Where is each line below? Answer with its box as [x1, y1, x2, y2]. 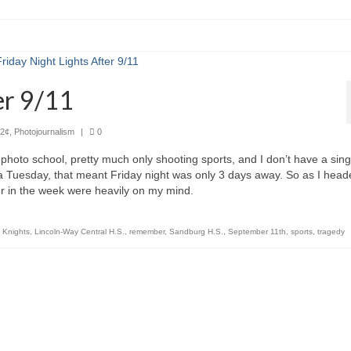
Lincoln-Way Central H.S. [34, 226, 125, 236]
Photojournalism [14, 126, 74, 136]
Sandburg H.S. [169, 226, 223, 236]
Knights [2, 226, 30, 236]
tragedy [317, 226, 345, 236]
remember [129, 226, 165, 236]
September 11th [228, 226, 286, 236]
